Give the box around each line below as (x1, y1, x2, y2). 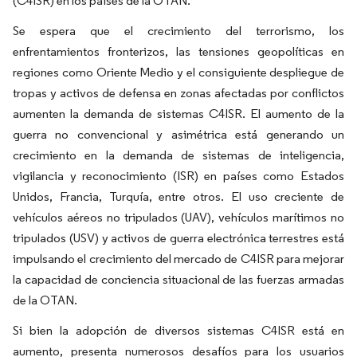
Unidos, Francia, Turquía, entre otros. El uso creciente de (13, 189, 344, 204)
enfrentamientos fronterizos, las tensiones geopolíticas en (13, 44, 344, 59)
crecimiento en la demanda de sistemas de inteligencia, (13, 147, 344, 163)
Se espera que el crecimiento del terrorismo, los (13, 23, 344, 38)
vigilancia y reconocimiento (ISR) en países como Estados (13, 168, 344, 183)
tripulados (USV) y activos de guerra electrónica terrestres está (13, 230, 344, 245)
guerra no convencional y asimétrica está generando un (13, 127, 344, 142)
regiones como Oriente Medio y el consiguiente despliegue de (13, 65, 344, 80)
